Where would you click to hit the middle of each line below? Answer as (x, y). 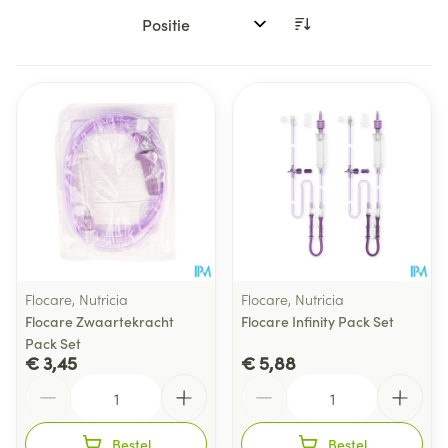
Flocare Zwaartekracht (99, 321)
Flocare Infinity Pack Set (317, 321)
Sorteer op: (173, 32)
